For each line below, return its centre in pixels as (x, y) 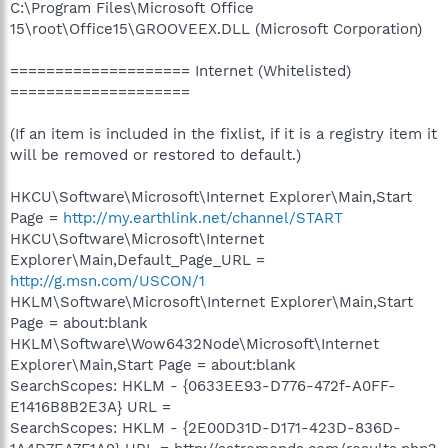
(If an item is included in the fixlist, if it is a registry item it (223, 133)
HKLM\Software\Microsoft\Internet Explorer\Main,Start (211, 301)
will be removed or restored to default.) (155, 154)
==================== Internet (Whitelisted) (180, 70)
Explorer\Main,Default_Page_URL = (137, 259)
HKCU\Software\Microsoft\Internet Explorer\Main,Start (211, 196)
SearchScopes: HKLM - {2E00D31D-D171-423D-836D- (205, 427)
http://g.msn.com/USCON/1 (107, 280)
